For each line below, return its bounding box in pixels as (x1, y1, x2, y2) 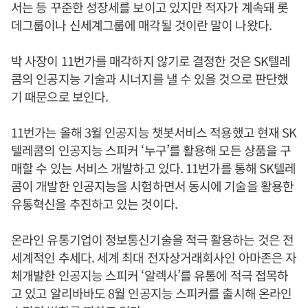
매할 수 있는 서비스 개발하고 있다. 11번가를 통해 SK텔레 (11, 159, 296, 177)
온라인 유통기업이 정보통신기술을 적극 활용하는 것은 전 (11, 230, 294, 249)
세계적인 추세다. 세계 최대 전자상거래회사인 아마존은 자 (11, 248, 297, 267)
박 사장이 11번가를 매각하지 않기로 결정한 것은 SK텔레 (11, 52, 291, 70)
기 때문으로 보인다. (11, 87, 109, 106)
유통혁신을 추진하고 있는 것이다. (11, 195, 177, 213)
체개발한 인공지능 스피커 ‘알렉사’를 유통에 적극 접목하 (11, 266, 289, 285)
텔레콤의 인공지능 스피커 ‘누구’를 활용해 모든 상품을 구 (11, 141, 291, 159)
